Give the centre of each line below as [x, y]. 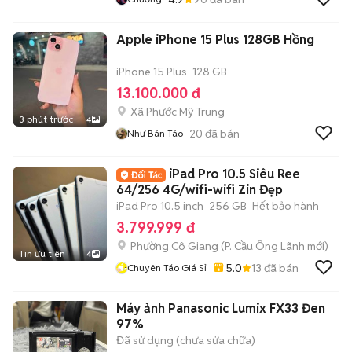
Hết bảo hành [286, 206]
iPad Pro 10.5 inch [160, 206]
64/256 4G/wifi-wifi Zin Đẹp [200, 190]
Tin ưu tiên [42, 253]
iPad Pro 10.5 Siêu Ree [235, 174]
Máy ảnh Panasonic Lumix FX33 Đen [221, 308]
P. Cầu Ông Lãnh [265, 246]
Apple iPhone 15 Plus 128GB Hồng [215, 40]
